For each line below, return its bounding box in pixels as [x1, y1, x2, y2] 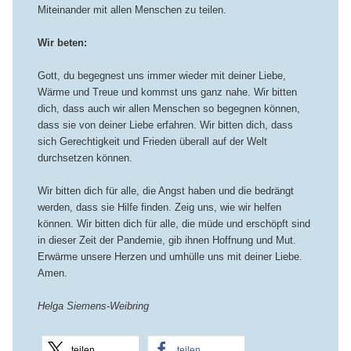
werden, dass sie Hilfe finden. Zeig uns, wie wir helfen [37, 201, 281, 214]
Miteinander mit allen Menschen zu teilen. [37, 3, 226, 16]
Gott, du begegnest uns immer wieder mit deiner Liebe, [37, 70, 286, 82]
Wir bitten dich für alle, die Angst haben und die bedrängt [37, 185, 294, 197]
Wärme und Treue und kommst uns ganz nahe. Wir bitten [37, 86, 297, 99]
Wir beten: [37, 37, 87, 49]
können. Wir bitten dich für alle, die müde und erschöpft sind [37, 218, 310, 230]
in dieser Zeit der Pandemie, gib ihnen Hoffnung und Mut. [37, 234, 296, 247]
